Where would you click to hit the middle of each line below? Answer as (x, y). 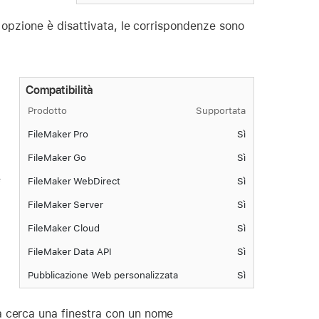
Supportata (221, 111)
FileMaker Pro (58, 134)
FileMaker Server (66, 205)
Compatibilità (59, 90)
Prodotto (47, 111)
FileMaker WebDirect (74, 181)
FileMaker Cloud (64, 228)
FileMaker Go (57, 158)
